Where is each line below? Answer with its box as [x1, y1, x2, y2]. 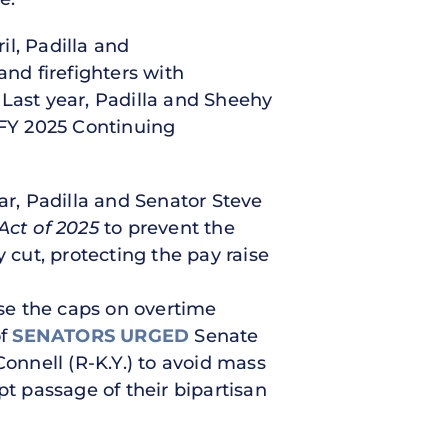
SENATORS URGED [12, 324, 190, 347]
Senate [189, 324, 259, 347]
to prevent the [98, 216, 235, 239]
